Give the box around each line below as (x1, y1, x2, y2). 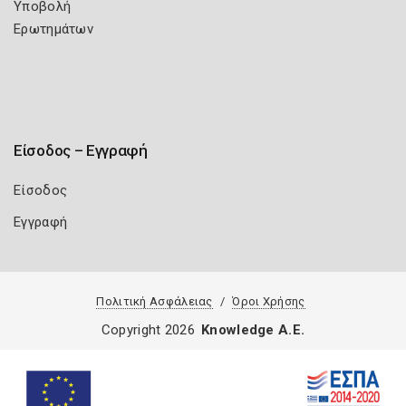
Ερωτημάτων (14, 21, 93, 37)
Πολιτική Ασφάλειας (96, 295, 213, 308)
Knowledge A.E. (201, 322, 305, 338)
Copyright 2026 (101, 322, 195, 338)
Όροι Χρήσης (232, 295, 305, 308)
